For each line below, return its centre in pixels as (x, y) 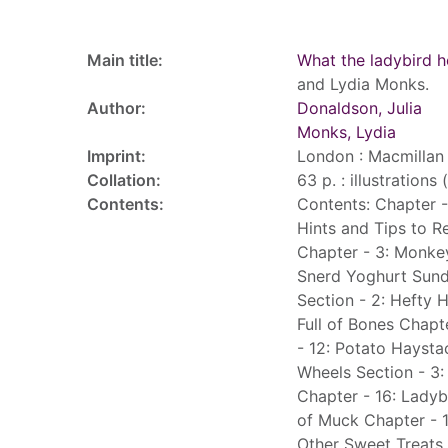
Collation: (124, 180)
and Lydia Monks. (363, 84)
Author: (116, 108)
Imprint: (116, 156)
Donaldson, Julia (359, 108)
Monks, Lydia (346, 132)
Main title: (125, 60)
